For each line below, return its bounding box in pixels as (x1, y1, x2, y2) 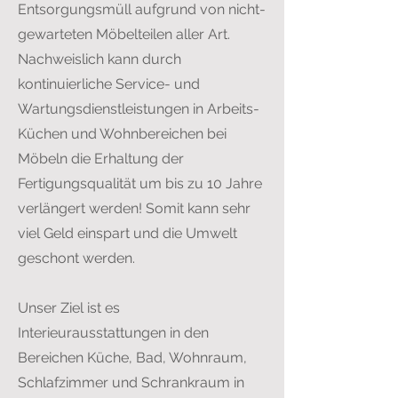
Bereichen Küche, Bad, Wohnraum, (18, 349, 247, 366)
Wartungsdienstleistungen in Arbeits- (18, 100, 259, 117)
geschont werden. (18, 250, 135, 267)
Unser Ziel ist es (18, 299, 120, 316)
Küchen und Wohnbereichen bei (18, 125, 227, 142)
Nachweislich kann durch (18, 51, 181, 68)
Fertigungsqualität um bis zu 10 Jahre (18, 175, 262, 192)
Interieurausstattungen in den (18, 324, 209, 341)
